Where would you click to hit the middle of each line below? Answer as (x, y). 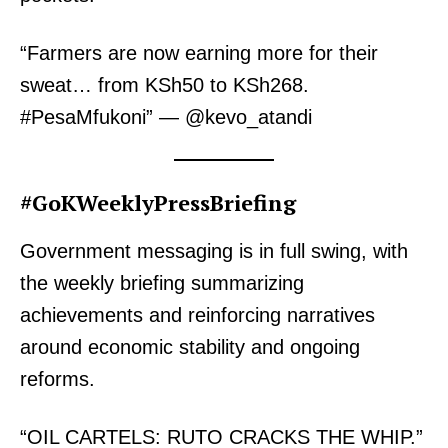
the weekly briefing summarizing (162, 283)
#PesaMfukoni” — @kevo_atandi (166, 117)
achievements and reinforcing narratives (197, 315)
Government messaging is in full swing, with (214, 251)
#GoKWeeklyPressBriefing (158, 203)
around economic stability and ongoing (190, 347)
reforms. (57, 379)
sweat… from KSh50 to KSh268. (164, 85)
